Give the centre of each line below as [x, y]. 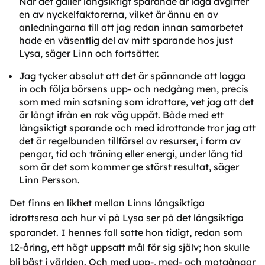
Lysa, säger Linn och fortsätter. [89, 53]
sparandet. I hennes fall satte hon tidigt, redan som [126, 232]
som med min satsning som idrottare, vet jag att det [136, 102]
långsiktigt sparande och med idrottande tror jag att [137, 128]
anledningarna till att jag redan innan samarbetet [131, 27]
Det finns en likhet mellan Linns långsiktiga [107, 203]
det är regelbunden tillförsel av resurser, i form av [130, 141]
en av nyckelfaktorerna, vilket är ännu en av [119, 14]
